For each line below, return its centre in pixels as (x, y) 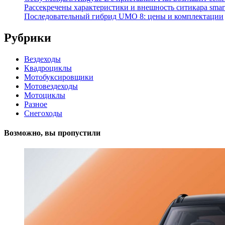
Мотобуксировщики (59, 77)
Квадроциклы (48, 68)
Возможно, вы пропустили (52, 133)
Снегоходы (43, 113)
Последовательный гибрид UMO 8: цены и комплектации (124, 16)
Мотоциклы (45, 95)
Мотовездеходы (51, 86)
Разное (36, 104)
